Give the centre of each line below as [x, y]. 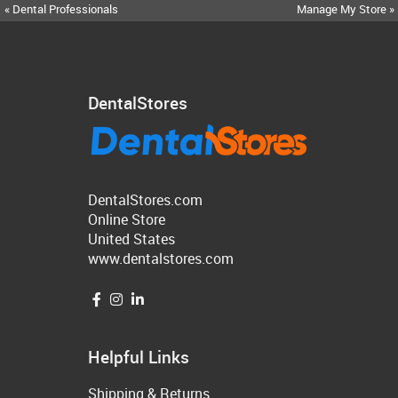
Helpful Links [139, 356]
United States [131, 239]
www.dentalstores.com [161, 258]
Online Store [127, 219]
